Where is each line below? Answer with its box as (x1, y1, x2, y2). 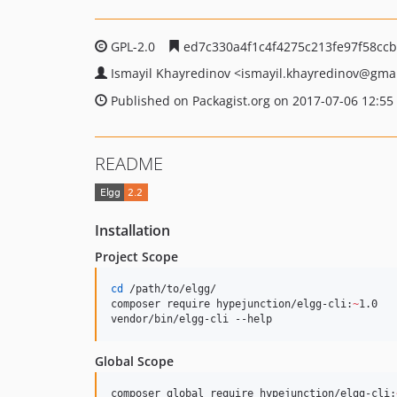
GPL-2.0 (107, 38, 159, 55)
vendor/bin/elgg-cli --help (111, 313, 272, 326)
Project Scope (95, 248, 178, 266)
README (95, 152, 163, 175)
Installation (95, 221, 170, 241)
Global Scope (95, 353, 174, 370)
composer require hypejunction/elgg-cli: (111, 298, 353, 311)
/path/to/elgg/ (123, 283, 216, 296)
